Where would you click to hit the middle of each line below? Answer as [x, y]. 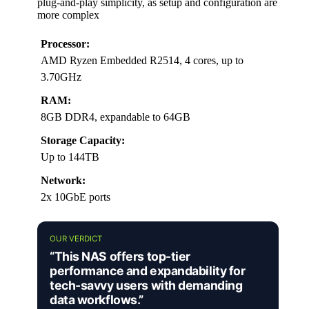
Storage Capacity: [83, 141]
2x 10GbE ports [76, 197]
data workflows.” [97, 300]
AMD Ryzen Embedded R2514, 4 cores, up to [142, 61]
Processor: [65, 44]
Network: [63, 181]
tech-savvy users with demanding [146, 286]
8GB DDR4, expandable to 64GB [116, 117]
